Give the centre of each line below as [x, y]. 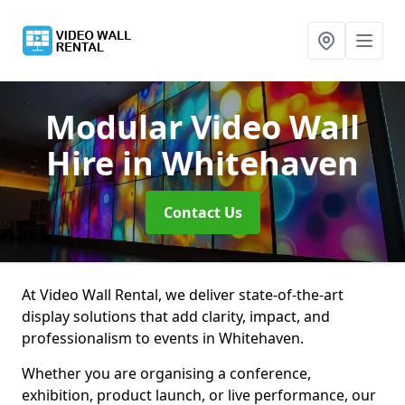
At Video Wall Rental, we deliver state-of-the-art [183, 295]
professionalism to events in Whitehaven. [163, 338]
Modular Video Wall [202, 127]
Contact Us [202, 212]
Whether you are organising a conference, [166, 373]
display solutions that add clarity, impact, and [176, 316]
